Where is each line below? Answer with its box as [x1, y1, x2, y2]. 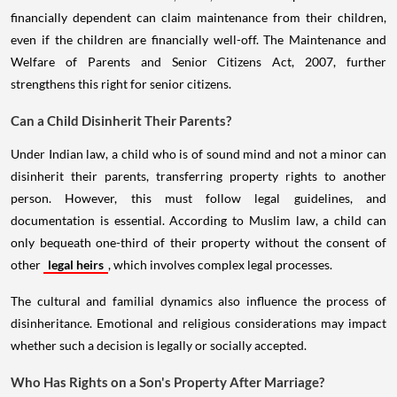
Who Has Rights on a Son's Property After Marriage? [11, 374, 324, 391]
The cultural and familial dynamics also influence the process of [11, 293, 386, 309]
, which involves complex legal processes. [108, 257, 332, 273]
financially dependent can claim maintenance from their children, [11, 10, 386, 26]
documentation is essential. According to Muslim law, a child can [11, 213, 386, 229]
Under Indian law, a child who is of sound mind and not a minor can [11, 146, 386, 162]
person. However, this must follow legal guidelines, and [11, 191, 386, 206]
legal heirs [48, 257, 104, 273]
